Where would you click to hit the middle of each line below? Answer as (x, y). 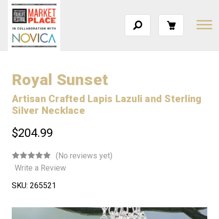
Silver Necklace (48, 110)
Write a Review (40, 168)
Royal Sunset (60, 80)
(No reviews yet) (84, 155)
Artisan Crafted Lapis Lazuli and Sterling (107, 99)
